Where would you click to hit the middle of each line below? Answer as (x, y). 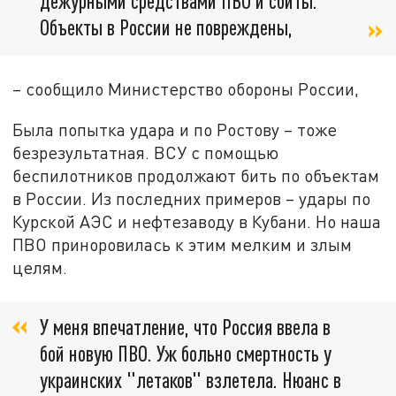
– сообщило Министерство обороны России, (186, 89)
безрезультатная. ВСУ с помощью (146, 153)
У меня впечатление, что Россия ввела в (185, 327)
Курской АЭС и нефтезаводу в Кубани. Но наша (197, 222)
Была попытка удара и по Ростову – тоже (175, 130)
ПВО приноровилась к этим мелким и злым (183, 245)
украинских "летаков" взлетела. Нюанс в (190, 380)
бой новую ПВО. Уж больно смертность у (186, 354)
